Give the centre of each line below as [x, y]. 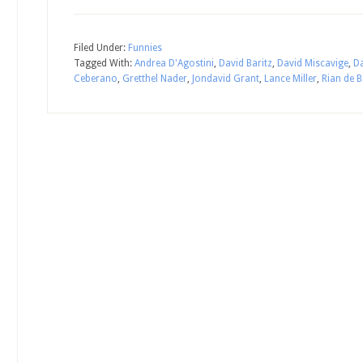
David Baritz [246, 63]
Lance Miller [290, 79]
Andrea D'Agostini [174, 63]
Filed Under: [101, 48]
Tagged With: [104, 63]
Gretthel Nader [155, 79]
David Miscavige [313, 63]
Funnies [145, 48]
